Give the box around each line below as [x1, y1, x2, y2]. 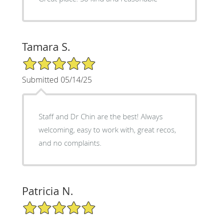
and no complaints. [38, 137, 102, 148]
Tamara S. [22, 39, 70, 54]
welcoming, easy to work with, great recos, [38, 124, 176, 134]
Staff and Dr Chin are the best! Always [38, 111, 163, 121]
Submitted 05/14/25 [22, 74, 92, 85]
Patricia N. [22, 183, 73, 198]
